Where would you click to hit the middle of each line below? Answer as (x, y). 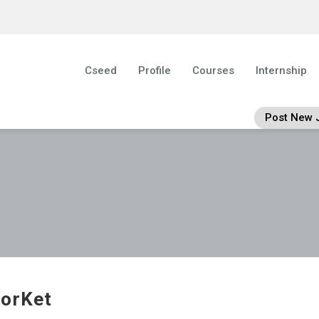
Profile (155, 70)
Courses (214, 70)
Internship (282, 70)
